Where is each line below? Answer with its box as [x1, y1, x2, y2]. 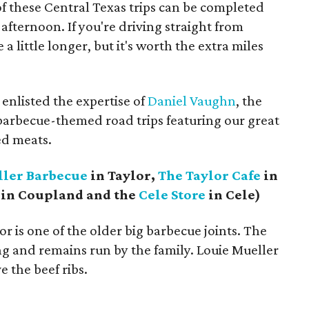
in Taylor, [88, 167, 158, 183]
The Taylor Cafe [158, 167, 261, 183]
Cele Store [139, 186, 206, 203]
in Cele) [206, 186, 261, 203]
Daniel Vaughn [148, 92, 236, 109]
